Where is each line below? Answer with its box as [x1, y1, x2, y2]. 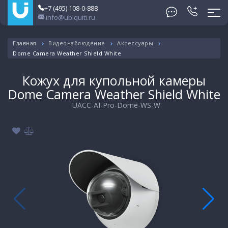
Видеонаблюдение [48, 39, 105, 47]
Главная [13, 39, 37, 47]
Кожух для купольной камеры [22, 72, 206, 89]
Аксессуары [117, 39, 153, 47]
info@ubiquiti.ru [44, 13, 95, 22]
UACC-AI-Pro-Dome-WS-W [72, 100, 160, 110]
